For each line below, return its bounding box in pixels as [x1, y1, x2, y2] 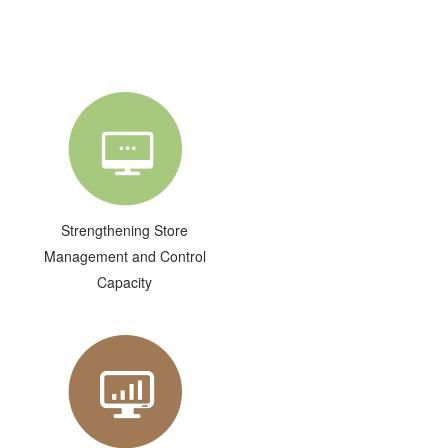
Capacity [97, 272, 153, 292]
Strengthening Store [61, 220, 189, 240]
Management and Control [43, 246, 206, 266]
